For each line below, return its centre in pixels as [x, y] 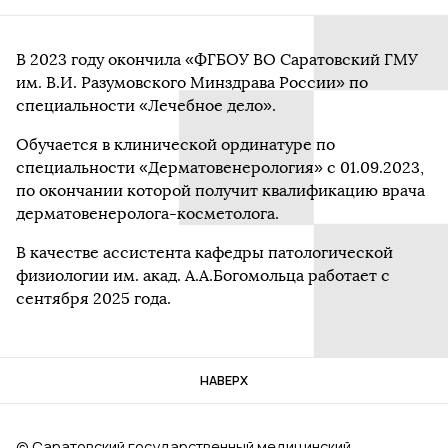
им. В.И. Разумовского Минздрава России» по [192, 83]
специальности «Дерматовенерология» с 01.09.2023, [220, 168]
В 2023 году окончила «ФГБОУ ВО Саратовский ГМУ [217, 60]
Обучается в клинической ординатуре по [175, 145]
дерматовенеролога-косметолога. [147, 214]
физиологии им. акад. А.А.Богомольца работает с [203, 276]
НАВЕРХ [224, 381]
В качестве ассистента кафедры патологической [204, 253]
